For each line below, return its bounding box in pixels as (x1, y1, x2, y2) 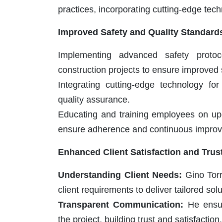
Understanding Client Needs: (58, 169, 185, 180)
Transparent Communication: (58, 199, 188, 210)
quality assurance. (58, 94, 130, 105)
